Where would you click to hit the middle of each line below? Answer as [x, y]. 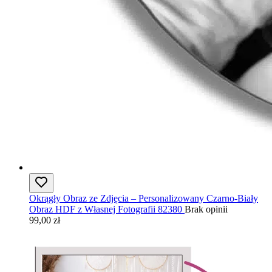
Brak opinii [206, 209]
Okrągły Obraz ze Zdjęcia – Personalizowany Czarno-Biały [144, 198]
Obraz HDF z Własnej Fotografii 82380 [106, 209]
